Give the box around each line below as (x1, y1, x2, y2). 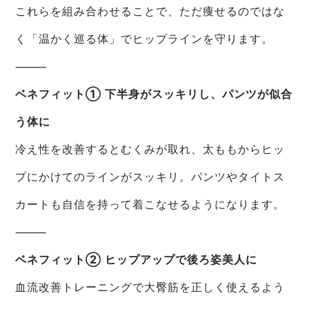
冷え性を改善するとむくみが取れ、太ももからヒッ (15, 141, 286, 156)
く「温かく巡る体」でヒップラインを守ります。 (15, 31, 274, 46)
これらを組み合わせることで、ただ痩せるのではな (15, 3, 286, 18)
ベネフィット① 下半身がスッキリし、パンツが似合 (15, 86, 293, 101)
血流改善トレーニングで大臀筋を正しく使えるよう (15, 279, 286, 294)
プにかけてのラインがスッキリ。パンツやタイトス (15, 169, 286, 183)
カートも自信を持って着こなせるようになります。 (15, 197, 286, 211)
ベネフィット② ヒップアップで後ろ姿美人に (15, 252, 258, 266)
